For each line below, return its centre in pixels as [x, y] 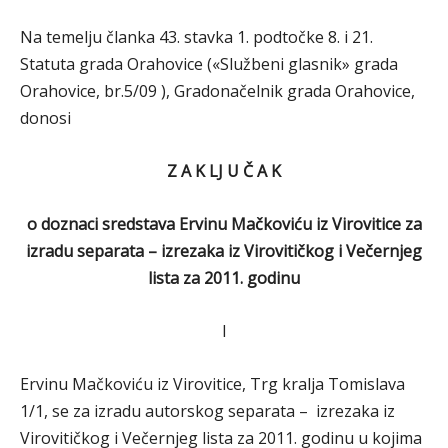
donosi [45, 118]
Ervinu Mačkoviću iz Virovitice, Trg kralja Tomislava [212, 384]
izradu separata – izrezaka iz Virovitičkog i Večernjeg [224, 251]
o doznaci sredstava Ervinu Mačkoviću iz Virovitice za [224, 224]
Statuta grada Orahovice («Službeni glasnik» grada [209, 64]
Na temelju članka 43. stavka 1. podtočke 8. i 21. [196, 37]
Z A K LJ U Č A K [224, 171]
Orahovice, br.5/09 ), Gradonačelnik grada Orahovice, [217, 91]
